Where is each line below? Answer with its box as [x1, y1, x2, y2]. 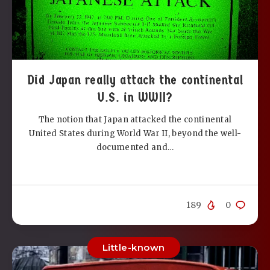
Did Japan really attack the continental [27, 72, 243, 88]
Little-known [102, 242, 165, 254]
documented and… [96, 142, 174, 152]
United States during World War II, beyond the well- [28, 128, 242, 139]
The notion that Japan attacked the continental [38, 114, 232, 125]
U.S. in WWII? [97, 89, 173, 105]
